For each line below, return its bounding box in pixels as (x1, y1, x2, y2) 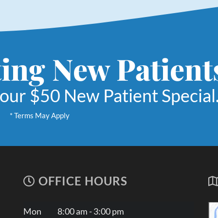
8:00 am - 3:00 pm (57, 206, 124, 217)
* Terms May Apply (10, 111, 70, 120)
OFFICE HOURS (35, 174, 127, 188)
